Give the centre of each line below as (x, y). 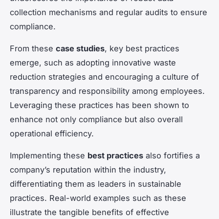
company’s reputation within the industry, (88, 169)
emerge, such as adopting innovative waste (93, 62)
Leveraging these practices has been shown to (99, 105)
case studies (80, 48)
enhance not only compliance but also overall (96, 119)
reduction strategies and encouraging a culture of (104, 77)
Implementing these (49, 155)
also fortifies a (172, 155)
